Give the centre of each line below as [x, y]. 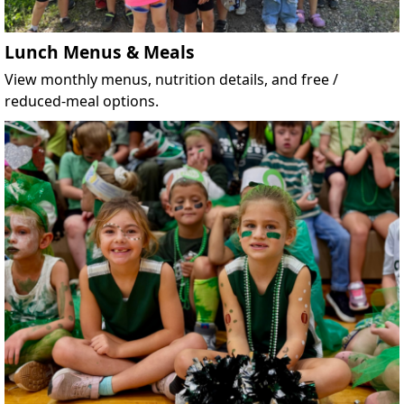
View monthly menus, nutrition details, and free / [171, 79]
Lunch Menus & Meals [100, 52]
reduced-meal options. [82, 101]
